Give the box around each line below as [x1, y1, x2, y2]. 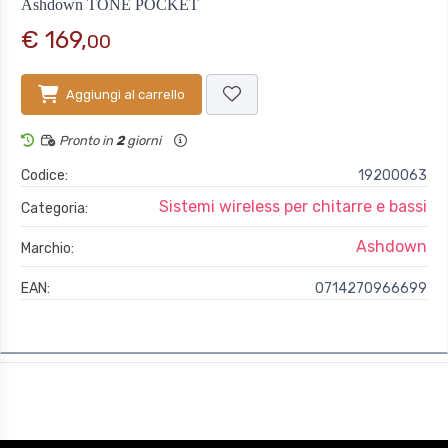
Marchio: [21, 240, 74, 258]
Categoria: [21, 200, 88, 218]
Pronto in [56, 133, 116, 149]
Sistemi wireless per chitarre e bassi [159, 197, 427, 217]
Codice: [21, 167, 68, 185]
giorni [124, 133, 164, 149]
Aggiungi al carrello [66, 87, 185, 103]
